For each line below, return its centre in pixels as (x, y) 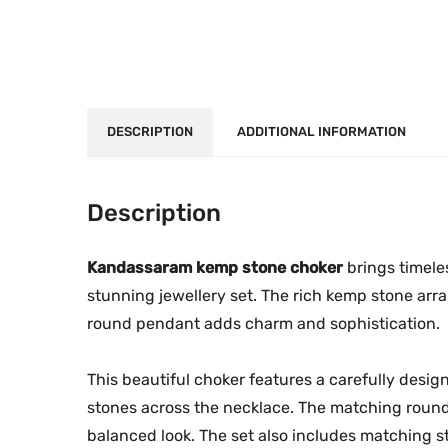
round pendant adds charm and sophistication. (263, 323)
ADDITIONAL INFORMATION (321, 131)
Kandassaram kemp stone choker (215, 267)
